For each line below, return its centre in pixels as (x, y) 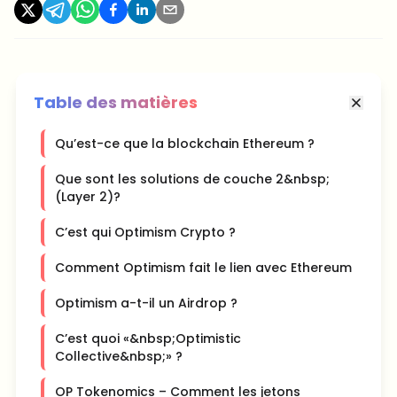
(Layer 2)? (88, 197)
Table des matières (116, 103)
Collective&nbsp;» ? (119, 357)
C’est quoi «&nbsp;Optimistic (148, 339)
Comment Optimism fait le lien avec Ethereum (203, 268)
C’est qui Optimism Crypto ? (145, 233)
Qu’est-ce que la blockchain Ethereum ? (185, 144)
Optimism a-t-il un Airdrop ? (146, 304)
